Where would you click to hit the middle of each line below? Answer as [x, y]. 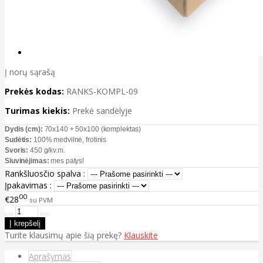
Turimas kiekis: [37, 111]
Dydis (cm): [25, 129]
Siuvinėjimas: [27, 161]
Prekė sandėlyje [102, 111]
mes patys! [67, 161]
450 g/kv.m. [47, 151]
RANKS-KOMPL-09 [102, 92]
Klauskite [141, 235]
